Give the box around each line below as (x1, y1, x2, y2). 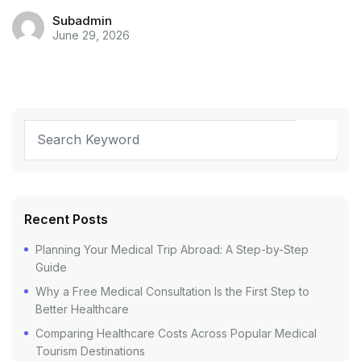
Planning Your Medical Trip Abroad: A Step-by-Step (35, 242, 309, 256)
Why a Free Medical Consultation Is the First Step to (35, 284, 309, 298)
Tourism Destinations (35, 343, 145, 358)
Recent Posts (24, 210, 108, 227)
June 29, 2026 (52, 27, 130, 42)
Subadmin (52, 12, 112, 28)
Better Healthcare (35, 301, 129, 316)
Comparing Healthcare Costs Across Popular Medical (35, 326, 317, 340)
